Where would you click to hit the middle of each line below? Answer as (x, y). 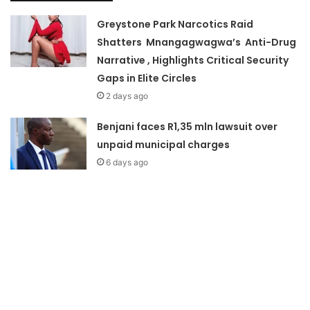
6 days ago (127, 163)
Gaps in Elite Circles (147, 79)
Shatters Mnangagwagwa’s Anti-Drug (197, 43)
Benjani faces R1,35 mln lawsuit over (188, 127)
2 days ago (127, 96)
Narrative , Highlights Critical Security (193, 61)
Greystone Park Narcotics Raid (175, 25)
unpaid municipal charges (164, 145)
